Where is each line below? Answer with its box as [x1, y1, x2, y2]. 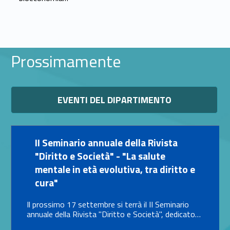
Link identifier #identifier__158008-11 [10, 81, 20, 94]
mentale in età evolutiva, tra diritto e [34, 161, 195, 177]
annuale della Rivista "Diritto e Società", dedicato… [26, 207, 201, 220]
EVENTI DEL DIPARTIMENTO [57, 92, 171, 107]
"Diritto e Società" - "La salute [34, 148, 165, 163]
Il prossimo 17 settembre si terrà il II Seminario [26, 198, 189, 210]
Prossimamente [10, 48, 121, 73]
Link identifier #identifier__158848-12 [115, 131, 125, 144]
